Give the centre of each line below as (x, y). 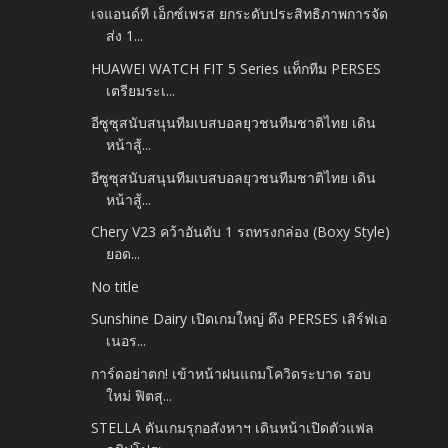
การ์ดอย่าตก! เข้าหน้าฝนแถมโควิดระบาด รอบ (231, 373)
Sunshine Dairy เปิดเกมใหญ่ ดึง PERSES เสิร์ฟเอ (239, 319)
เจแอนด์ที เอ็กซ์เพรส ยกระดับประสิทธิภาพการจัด (240, 14)
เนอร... (126, 341)
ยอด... (123, 254)
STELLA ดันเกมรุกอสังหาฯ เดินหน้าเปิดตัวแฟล (233, 428)
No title (115, 286)
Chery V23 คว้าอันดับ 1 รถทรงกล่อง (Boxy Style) (241, 232)
